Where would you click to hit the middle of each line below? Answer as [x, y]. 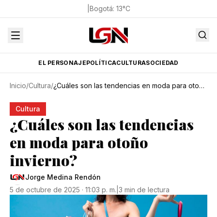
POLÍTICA [101, 63]
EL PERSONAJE [62, 63]
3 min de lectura [144, 190]
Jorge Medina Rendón [63, 177]
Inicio [18, 85]
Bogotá [101, 8]
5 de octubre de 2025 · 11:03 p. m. [63, 190]
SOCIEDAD [162, 63]
